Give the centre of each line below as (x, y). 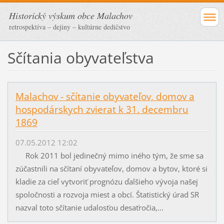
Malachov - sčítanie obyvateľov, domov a (105, 96)
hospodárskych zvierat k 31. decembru (102, 109)
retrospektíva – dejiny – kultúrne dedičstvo (69, 27)
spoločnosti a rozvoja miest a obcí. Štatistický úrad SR (107, 195)
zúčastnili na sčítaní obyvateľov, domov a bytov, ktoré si (111, 169)
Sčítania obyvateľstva (80, 57)
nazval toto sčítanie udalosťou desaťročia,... (89, 208)
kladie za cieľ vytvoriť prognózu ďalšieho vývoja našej (106, 182)
